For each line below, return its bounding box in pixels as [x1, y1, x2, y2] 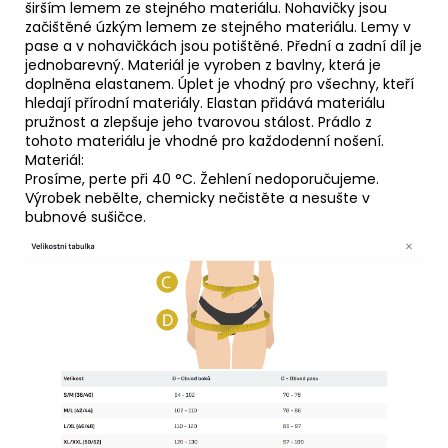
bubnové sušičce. [25, 206, 146, 227]
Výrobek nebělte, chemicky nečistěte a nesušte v [25, 187, 370, 208]
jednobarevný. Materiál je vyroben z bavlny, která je [25, 54, 381, 75]
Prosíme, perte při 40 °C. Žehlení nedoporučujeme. [25, 168, 379, 189]
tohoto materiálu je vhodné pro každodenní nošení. [25, 130, 384, 151]
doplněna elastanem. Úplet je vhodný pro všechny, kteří [25, 73, 414, 94]
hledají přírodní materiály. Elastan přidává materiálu [25, 92, 385, 113]
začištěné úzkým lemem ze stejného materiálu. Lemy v [25, 16, 411, 37]
